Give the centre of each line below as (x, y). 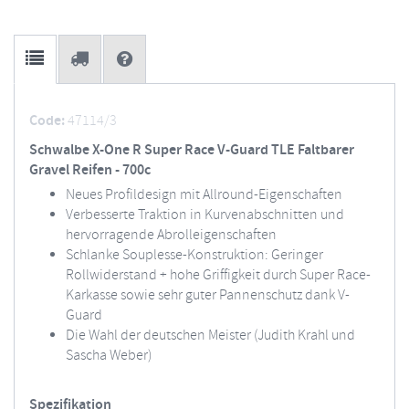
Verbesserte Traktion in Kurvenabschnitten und (205, 215)
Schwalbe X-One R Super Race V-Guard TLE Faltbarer (192, 150)
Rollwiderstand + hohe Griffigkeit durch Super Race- (218, 275)
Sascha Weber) (109, 356)
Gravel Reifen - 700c (90, 170)
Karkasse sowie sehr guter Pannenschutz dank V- (208, 295)
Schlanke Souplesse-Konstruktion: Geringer (194, 255)
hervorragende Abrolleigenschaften (171, 235)
